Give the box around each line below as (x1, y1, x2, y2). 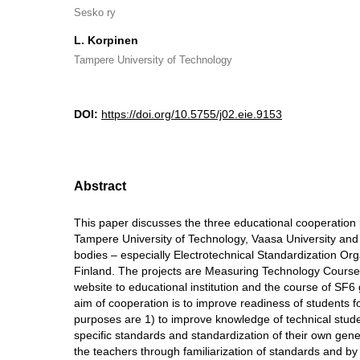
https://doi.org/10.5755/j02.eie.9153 (101, 108, 282, 121)
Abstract (74, 179, 126, 193)
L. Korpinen (74, 34, 138, 47)
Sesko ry (74, 6, 116, 18)
